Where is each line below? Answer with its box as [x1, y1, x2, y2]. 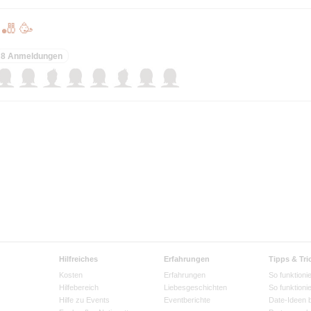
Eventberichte [163, 295, 210, 304]
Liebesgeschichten [163, 283, 227, 292]
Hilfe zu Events [59, 295, 110, 304]
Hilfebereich [59, 283, 99, 292]
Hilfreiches [59, 254, 99, 263]
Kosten [59, 270, 83, 279]
